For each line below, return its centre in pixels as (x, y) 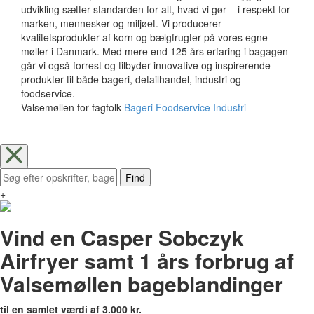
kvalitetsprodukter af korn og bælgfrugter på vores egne (144, 37)
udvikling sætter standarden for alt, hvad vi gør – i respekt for (156, 9)
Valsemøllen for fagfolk (71, 107)
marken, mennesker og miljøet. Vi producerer (121, 23)
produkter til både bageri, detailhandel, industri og (131, 79)
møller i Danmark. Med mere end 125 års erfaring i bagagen (155, 51)
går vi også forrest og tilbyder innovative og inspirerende (146, 65)
